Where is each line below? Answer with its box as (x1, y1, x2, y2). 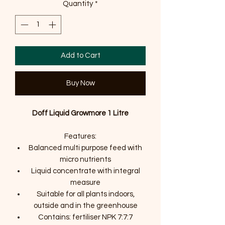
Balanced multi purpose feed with (29, 144, 142, 152)
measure (70, 179, 100, 187)
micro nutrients (60, 156, 111, 164)
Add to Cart (60, 52, 100, 60)
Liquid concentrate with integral (31, 167, 140, 175)
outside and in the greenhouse (33, 202, 138, 210)
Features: (64, 133, 96, 141)
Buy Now (66, 79, 95, 87)
